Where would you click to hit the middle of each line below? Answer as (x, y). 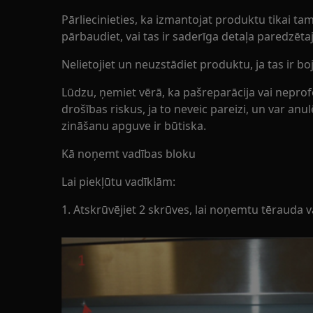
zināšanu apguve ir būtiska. (134, 126)
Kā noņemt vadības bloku (129, 154)
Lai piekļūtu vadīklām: (118, 182)
